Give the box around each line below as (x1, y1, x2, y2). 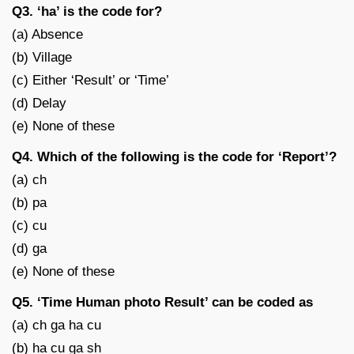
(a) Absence (12, 26, 83, 42)
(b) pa (12, 194, 47, 210)
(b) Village (12, 49, 72, 65)
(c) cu (12, 217, 47, 233)
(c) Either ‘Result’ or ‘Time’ (12, 72, 169, 88)
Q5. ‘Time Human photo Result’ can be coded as (12, 294, 313, 310)
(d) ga (12, 240, 47, 256)
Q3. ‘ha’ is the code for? (12, 3, 162, 19)
